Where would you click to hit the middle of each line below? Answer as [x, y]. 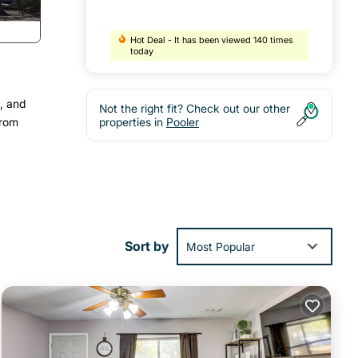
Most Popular [221, 246]
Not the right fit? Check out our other [195, 109]
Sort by [147, 247]
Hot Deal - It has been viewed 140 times [211, 40]
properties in [133, 122]
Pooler [183, 122]
